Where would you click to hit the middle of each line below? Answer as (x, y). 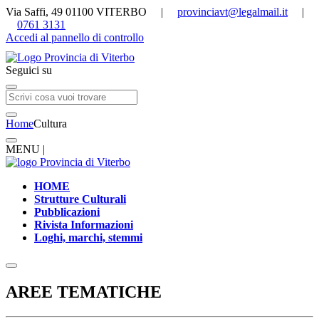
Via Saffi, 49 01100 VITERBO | (91, 12)
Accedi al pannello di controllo (75, 37)
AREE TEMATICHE (84, 292)
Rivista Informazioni (84, 225)
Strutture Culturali (80, 199)
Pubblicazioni (67, 212)
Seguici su (29, 70)
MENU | (25, 149)
